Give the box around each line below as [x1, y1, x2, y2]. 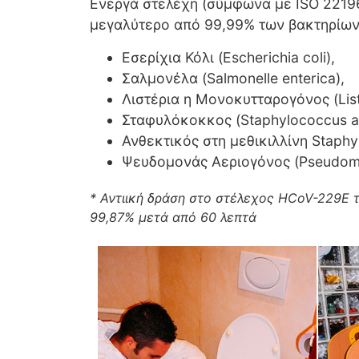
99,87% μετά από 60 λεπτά [90, 208, 256, 225]
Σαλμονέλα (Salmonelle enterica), [122, 69, 345, 87]
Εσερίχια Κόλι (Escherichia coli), [122, 48, 335, 66]
